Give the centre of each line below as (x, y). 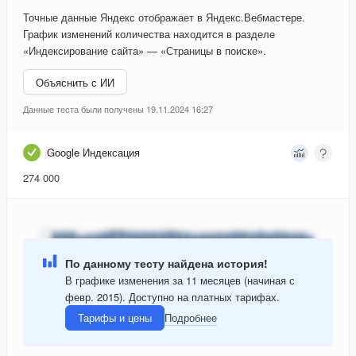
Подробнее (191, 318)
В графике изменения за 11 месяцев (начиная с (180, 280)
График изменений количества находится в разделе (149, 34)
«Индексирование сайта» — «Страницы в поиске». (145, 51)
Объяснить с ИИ (75, 82)
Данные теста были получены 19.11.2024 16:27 (118, 109)
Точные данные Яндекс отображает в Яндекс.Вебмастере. (164, 17)
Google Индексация (93, 153)
